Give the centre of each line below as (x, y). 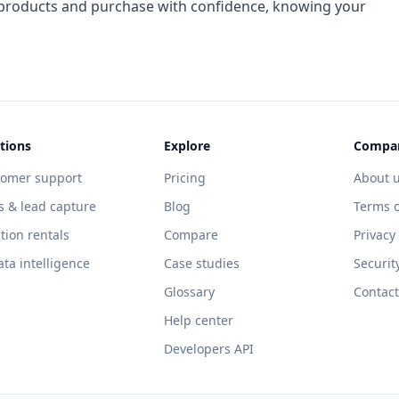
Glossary (189, 291)
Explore (187, 145)
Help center (198, 320)
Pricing (184, 177)
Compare (191, 234)
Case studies (201, 263)
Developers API (208, 348)
